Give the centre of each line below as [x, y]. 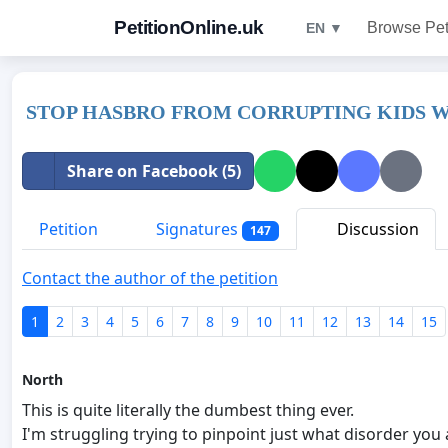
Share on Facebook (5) [154, 171]
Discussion [375, 229]
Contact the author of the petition [150, 278]
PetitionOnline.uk [189, 27]
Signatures [197, 229]
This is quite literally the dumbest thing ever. [188, 410]
